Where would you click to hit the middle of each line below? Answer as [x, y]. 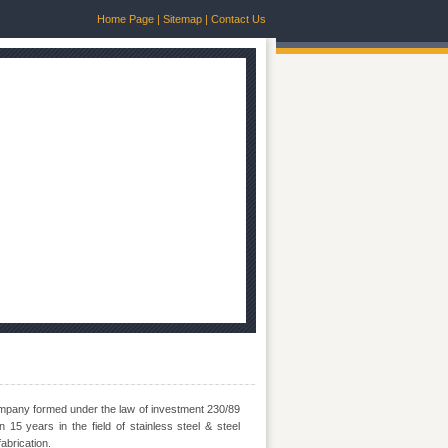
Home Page [125, 19]
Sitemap [181, 19]
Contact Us [238, 19]
